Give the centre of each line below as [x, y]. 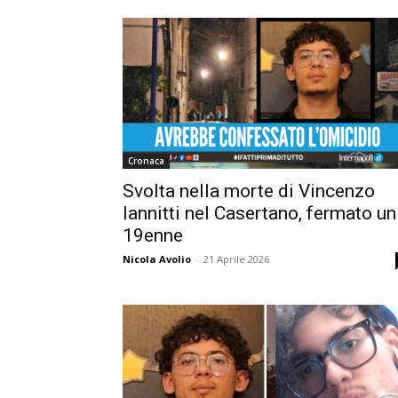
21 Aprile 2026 [236, 259]
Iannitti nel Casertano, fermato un [259, 213]
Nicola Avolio [157, 259]
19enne [153, 235]
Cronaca [146, 160]
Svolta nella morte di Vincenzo [249, 191]
